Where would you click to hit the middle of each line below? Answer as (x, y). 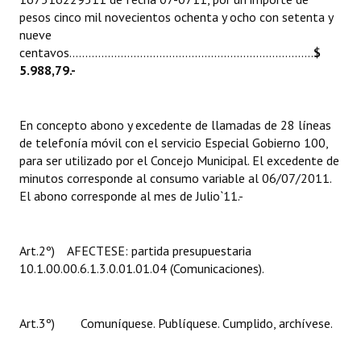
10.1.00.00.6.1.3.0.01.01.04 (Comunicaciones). (142, 268)
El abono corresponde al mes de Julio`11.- (131, 196)
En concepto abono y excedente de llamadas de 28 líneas (175, 125)
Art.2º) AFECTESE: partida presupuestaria (135, 251)
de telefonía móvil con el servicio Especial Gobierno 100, (174, 143)
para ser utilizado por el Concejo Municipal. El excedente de (179, 160)
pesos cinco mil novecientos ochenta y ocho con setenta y (176, 17)
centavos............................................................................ (166, 52)
